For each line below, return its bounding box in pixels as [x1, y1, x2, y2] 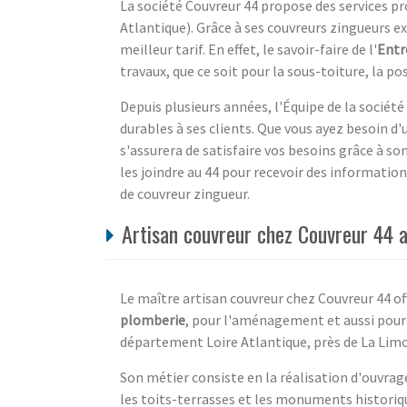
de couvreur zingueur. [120, 184, 250, 203]
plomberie [120, 310, 185, 329]
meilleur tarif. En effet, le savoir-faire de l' [120, 39, 377, 58]
